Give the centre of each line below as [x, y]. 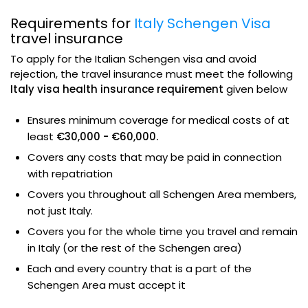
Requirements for [72, 23]
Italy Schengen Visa [202, 23]
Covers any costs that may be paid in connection [155, 157]
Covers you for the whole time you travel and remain [163, 231]
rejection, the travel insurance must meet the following [152, 74]
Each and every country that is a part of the [140, 268]
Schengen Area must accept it [107, 285]
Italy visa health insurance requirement [117, 89]
